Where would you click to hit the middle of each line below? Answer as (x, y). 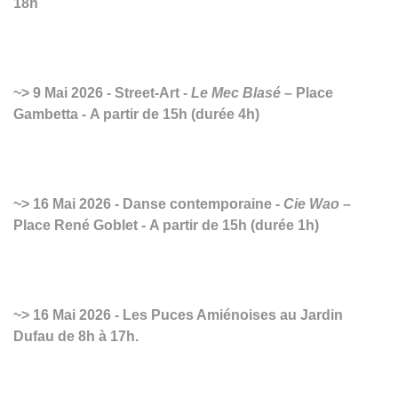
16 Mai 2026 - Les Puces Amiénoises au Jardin (186, 314)
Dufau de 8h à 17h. (76, 336)
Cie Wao (311, 203)
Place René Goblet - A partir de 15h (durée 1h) (166, 225)
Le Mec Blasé (236, 92)
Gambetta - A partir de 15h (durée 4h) (136, 114)
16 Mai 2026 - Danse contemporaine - (156, 203)
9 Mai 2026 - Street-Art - (110, 92)
